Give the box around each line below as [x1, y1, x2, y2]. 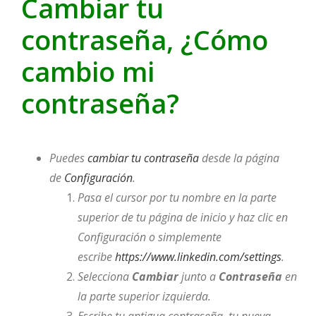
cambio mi [20, 52, 154, 90]
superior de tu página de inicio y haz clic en [77, 209, 288, 226]
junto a [178, 269, 219, 285]
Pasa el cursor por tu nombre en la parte [77, 190, 276, 206]
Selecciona [77, 269, 132, 285]
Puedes [49, 150, 87, 166]
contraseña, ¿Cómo [20, 20, 268, 58]
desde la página [198, 150, 279, 166]
